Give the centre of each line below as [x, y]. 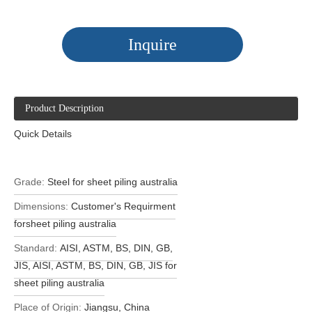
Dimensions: [41, 206]
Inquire [153, 44]
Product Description [64, 108]
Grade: [29, 181]
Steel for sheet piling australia [112, 181]
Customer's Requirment [123, 206]
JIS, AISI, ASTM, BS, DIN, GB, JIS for [95, 265]
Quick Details [43, 133]
